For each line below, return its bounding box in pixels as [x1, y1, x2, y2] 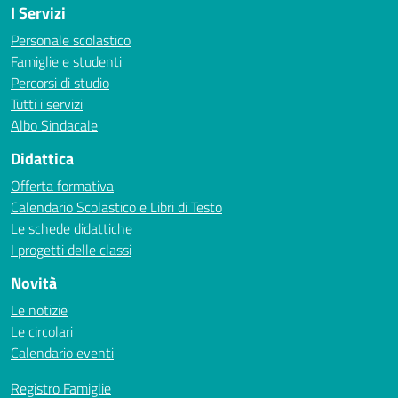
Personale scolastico [11, 29, 131, 51]
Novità [11, 271, 57, 295]
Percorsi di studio [11, 72, 109, 93]
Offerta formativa [11, 175, 114, 196]
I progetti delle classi [11, 239, 131, 260]
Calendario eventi [11, 342, 114, 363]
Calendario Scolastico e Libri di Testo [11, 196, 222, 218]
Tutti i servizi [11, 93, 83, 115]
